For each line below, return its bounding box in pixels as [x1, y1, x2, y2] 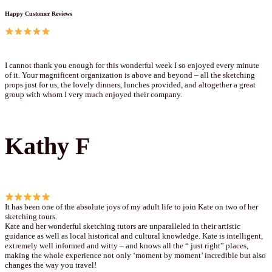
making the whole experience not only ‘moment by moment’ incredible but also [5, 251, 266, 260]
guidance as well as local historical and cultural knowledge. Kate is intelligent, [5, 231, 263, 241]
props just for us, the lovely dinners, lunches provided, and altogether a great [5, 80, 256, 89]
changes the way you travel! [5, 260, 97, 270]
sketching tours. [5, 212, 57, 222]
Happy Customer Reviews [5, 10, 72, 18]
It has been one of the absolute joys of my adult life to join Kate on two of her [5, 202, 258, 212]
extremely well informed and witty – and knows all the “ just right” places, [5, 241, 248, 251]
